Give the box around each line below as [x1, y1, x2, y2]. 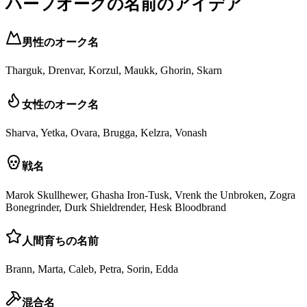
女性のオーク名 [22, 98, 99, 110]
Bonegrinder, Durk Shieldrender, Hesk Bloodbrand [5, 201, 226, 213]
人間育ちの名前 [22, 234, 99, 247]
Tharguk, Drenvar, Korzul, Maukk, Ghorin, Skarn [5, 64, 222, 77]
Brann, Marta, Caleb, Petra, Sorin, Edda [5, 263, 178, 275]
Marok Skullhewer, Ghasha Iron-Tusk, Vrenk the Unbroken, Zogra [5, 188, 295, 201]
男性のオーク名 [22, 36, 99, 49]
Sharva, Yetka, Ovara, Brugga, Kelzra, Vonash [5, 126, 207, 138]
